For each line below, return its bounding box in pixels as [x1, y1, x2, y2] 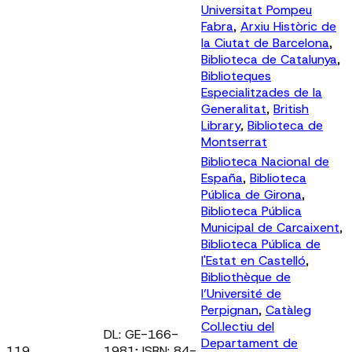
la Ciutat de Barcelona [201, 34, 329, 51]
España [201, 169, 243, 186]
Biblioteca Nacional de [201, 152, 329, 170]
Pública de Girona [201, 185, 302, 203]
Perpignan [201, 301, 258, 318]
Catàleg [266, 301, 311, 318]
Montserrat [201, 133, 267, 150]
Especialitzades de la [201, 83, 322, 101]
